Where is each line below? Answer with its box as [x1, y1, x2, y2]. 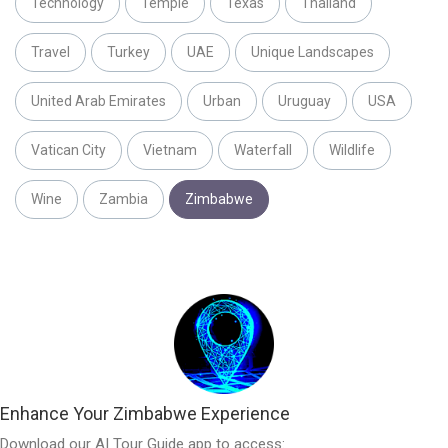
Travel [31, 43, 70, 60]
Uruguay [278, 92, 331, 109]
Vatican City [31, 141, 106, 158]
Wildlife [329, 141, 375, 158]
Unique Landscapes [251, 43, 374, 60]
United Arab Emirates [31, 92, 166, 109]
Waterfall [234, 141, 292, 158]
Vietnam [143, 141, 197, 158]
